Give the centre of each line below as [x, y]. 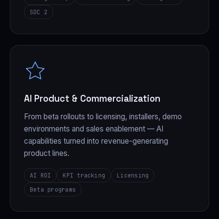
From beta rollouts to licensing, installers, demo [103, 116]
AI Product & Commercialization [92, 98]
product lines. [47, 153]
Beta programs [53, 189]
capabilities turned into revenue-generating [96, 141]
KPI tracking [84, 175]
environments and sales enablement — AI [94, 129]
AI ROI [41, 175]
